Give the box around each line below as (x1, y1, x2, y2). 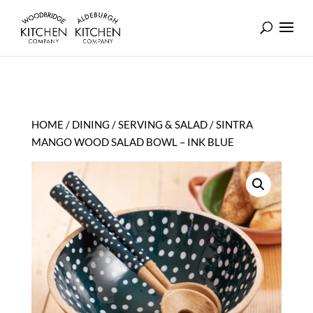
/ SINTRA (207, 118, 253, 131)
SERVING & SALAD (117, 118, 208, 131)
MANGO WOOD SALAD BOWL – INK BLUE (31, 136, 234, 148)
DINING (71, 118, 110, 131)
